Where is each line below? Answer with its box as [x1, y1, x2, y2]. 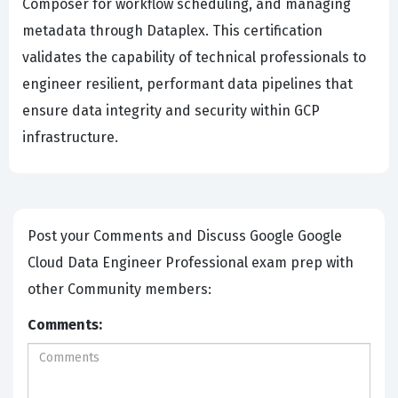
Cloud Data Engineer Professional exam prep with [28, 254, 354, 272]
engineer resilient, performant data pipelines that [22, 76, 353, 93]
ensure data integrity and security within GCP [22, 102, 320, 120]
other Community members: [28, 281, 215, 298]
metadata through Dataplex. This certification [22, 22, 322, 40]
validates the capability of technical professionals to [22, 49, 366, 67]
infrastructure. [22, 129, 118, 147]
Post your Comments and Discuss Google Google [28, 227, 250, 245]
